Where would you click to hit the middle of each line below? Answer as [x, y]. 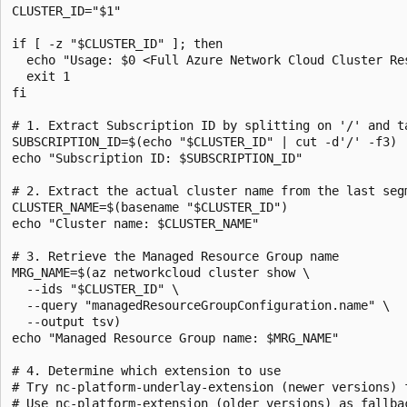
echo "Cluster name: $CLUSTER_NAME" [135, 223]
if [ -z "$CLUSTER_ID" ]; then [117, 44]
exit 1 [41, 76]
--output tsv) [66, 322]
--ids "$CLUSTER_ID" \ [95, 289]
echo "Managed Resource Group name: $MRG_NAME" [175, 338]
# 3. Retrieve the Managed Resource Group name [175, 256]
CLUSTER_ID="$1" [66, 11]
